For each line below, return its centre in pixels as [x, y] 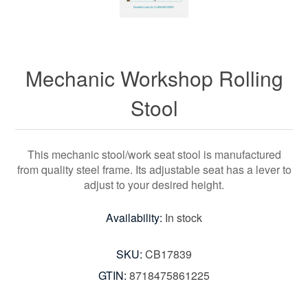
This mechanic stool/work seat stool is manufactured [154, 155]
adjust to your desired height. [154, 185]
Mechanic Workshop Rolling [154, 78]
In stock [184, 218]
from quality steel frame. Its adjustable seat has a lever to [154, 170]
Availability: [134, 218]
